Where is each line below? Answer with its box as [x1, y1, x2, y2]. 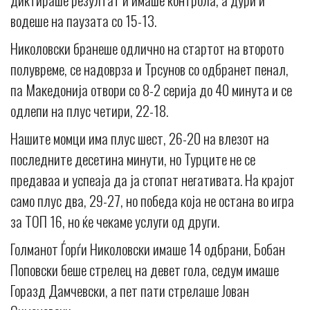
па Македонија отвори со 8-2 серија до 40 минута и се [10, 79, 292, 101]
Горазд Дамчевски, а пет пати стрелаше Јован [10, 280, 249, 302]
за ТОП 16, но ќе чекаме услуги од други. [10, 210, 219, 232]
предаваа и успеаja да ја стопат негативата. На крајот [10, 169, 295, 191]
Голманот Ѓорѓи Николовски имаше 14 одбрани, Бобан [10, 238, 285, 260]
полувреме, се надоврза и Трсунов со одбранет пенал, [10, 58, 289, 80]
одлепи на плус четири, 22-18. [10, 100, 168, 122]
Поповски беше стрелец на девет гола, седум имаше [10, 259, 279, 281]
